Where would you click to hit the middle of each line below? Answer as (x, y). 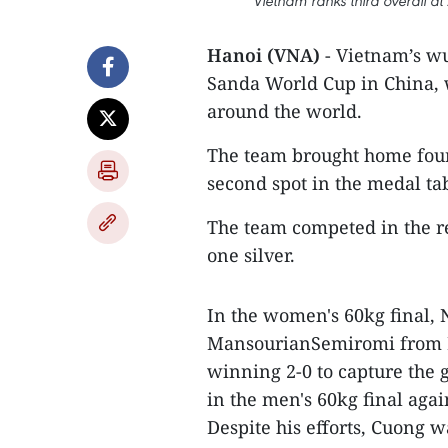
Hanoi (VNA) (263, 55)
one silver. (251, 255)
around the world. (284, 111)
